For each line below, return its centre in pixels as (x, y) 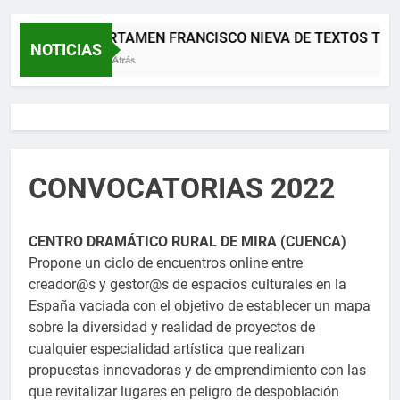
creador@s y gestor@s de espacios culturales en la (187, 284)
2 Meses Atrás (79, 59)
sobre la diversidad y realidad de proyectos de (172, 327)
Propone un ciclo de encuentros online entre (166, 262)
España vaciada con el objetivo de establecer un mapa (200, 305)
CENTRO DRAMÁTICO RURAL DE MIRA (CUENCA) (187, 241)
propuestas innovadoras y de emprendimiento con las (197, 370)
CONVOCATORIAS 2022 (182, 188)
